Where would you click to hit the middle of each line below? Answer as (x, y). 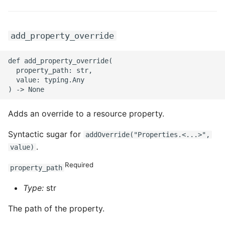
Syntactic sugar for (46, 134)
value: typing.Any (46, 80)
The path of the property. (56, 208)
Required (79, 164)
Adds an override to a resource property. (86, 114)
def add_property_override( (60, 61)
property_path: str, (50, 70)
